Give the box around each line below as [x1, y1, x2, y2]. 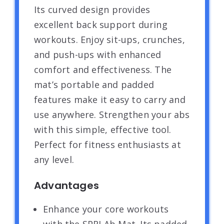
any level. [34, 153, 74, 165]
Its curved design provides [34, 3, 150, 15]
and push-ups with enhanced [34, 48, 161, 60]
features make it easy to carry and [34, 93, 185, 105]
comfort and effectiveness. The [34, 63, 171, 75]
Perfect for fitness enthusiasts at [34, 138, 181, 150]
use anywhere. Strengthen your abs [34, 108, 190, 120]
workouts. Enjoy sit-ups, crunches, [34, 33, 185, 45]
